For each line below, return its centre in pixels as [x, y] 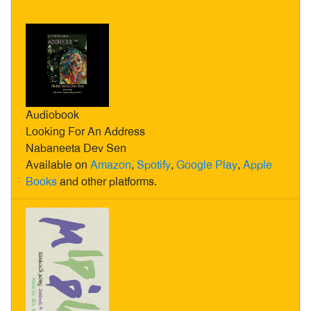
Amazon [111, 165]
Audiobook [52, 115]
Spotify [154, 165]
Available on [58, 165]
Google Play [207, 165]
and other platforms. [107, 181]
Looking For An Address [85, 131]
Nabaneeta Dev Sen [76, 148]
